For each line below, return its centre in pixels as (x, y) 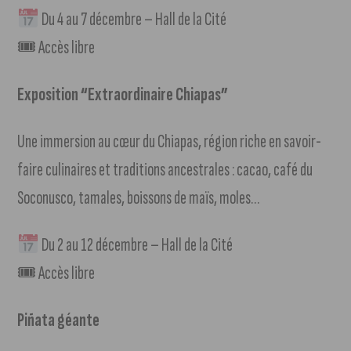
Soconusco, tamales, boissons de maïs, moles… (139, 198)
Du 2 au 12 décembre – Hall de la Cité (136, 245)
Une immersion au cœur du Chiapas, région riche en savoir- (170, 142)
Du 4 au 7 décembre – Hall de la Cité (132, 20)
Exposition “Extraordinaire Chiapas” (123, 95)
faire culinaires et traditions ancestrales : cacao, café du (165, 170)
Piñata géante (59, 320)
